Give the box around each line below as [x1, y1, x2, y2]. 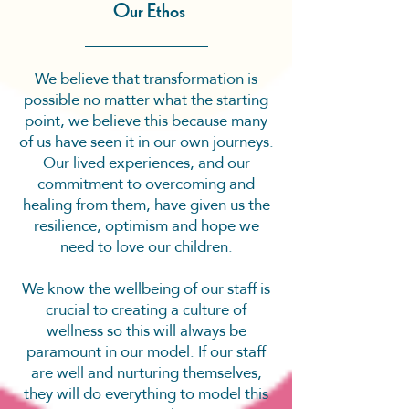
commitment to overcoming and [37, 170, 255, 198]
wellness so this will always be [46, 317, 246, 345]
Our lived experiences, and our [42, 149, 250, 177]
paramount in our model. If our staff [26, 338, 266, 366]
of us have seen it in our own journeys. [18, 128, 274, 156]
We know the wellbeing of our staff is [22, 275, 270, 303]
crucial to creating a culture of [46, 296, 246, 324]
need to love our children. [59, 233, 233, 261]
